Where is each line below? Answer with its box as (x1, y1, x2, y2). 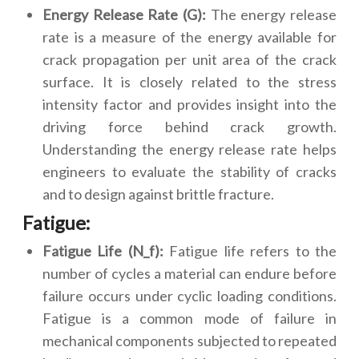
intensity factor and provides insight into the (42, 95, 337, 113)
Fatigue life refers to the (163, 242, 337, 260)
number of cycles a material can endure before (42, 264, 337, 282)
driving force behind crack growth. (42, 118, 337, 135)
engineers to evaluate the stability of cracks (42, 163, 337, 180)
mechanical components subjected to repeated (42, 332, 337, 349)
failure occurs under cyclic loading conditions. (42, 287, 337, 305)
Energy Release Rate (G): (42, 6, 206, 23)
